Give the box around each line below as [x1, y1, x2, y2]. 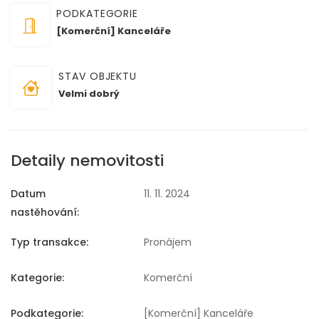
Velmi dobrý [58, 86, 120, 100]
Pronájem [143, 235, 192, 250]
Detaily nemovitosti [11, 150, 164, 172]
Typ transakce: [11, 235, 88, 250]
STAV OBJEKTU [58, 68, 137, 83]
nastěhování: [11, 205, 79, 220]
